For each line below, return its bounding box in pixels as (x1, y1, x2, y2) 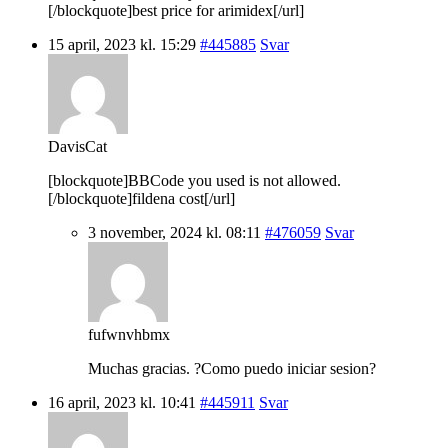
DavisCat (48, 137, 107, 155)
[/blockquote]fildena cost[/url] (48, 189, 235, 207)
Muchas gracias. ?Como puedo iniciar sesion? (88, 359, 376, 377)
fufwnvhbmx (88, 325, 170, 343)
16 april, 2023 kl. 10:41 (48, 393, 196, 411)
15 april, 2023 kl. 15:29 (48, 35, 196, 53)
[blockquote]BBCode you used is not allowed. (48, 171, 341, 189)
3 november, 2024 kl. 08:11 (88, 223, 261, 241)
